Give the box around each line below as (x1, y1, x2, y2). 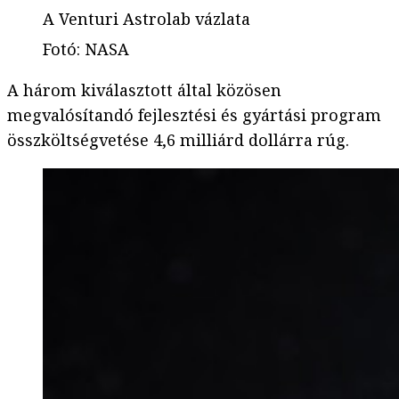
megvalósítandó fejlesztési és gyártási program (7, 104, 381, 126)
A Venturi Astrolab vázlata (43, 8, 250, 30)
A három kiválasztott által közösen (7, 79, 281, 102)
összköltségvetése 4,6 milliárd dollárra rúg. (7, 129, 349, 151)
